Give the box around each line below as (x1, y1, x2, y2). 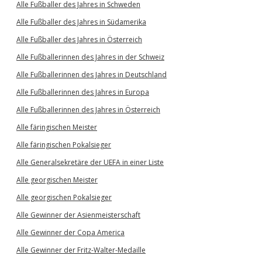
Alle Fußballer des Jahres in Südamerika (16, 17, 146, 27)
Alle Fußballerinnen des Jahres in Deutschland (16, 70, 167, 80)
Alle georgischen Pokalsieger (16, 192, 112, 202)
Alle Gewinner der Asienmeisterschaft (16, 210, 140, 220)
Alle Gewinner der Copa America (16, 227, 125, 237)
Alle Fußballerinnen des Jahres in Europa (16, 87, 149, 97)
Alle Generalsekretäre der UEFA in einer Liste (16, 157, 164, 167)
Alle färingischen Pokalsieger (16, 140, 111, 150)
